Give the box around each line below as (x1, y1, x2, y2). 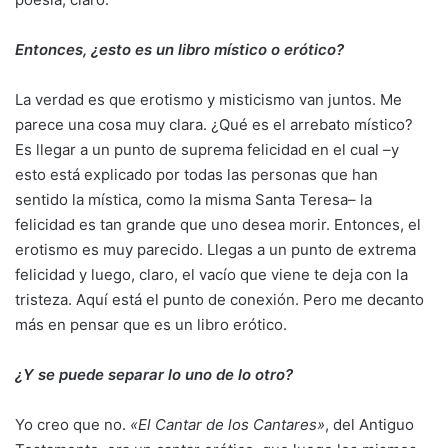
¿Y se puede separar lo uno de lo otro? (15, 365, 293, 384)
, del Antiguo (325, 415, 414, 434)
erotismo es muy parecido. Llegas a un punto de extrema (15, 240, 416, 259)
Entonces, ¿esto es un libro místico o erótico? (15, 40, 344, 59)
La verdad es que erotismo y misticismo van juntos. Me (15, 90, 402, 109)
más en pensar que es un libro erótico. (15, 315, 287, 334)
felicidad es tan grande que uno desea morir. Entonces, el (15, 215, 421, 234)
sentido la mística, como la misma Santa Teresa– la (15, 190, 372, 209)
